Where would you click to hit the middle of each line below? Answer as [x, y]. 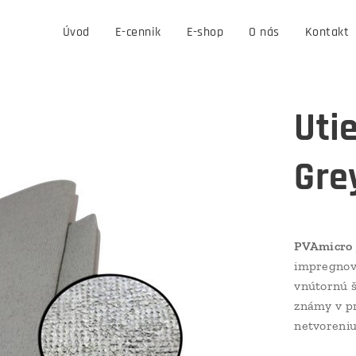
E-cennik [138, 32]
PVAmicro [323, 246]
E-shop [205, 32]
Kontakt [327, 32]
